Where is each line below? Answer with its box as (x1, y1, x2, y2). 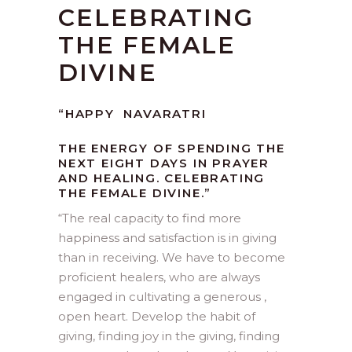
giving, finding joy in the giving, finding (58, 328, 280, 344)
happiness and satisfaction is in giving (58, 230, 277, 246)
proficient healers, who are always (58, 269, 260, 285)
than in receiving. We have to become (58, 250, 285, 266)
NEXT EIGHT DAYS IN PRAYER (58, 156, 270, 171)
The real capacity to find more (62, 211, 241, 226)
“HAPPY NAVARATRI (58, 106, 207, 122)
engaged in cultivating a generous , (58, 289, 266, 305)
